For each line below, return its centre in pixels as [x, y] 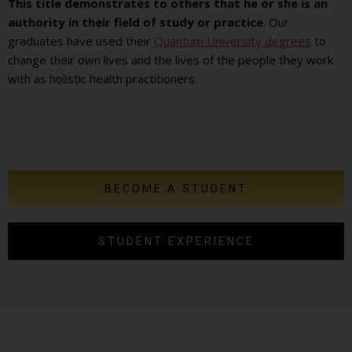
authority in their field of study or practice [136, 22]
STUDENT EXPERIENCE [176, 241]
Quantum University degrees [233, 41]
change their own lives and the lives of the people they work [170, 60]
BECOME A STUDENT [176, 188]
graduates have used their [81, 41]
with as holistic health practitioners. [103, 79]
